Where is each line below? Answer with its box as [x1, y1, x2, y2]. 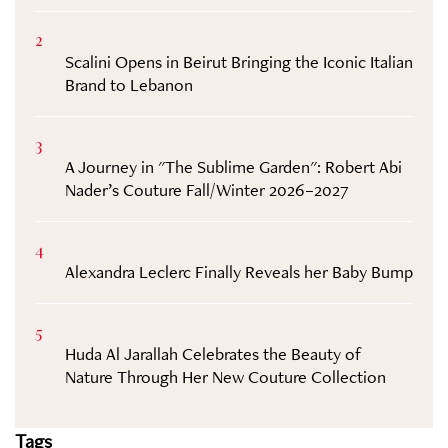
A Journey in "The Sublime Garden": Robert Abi [65, 155, 402, 179]
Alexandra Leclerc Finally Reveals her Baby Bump [65, 260, 413, 284]
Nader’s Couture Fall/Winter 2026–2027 [65, 178, 349, 202]
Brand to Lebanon [65, 73, 193, 97]
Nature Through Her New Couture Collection [65, 365, 386, 389]
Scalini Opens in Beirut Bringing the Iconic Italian [65, 50, 413, 74]
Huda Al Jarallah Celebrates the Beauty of [65, 342, 362, 366]
